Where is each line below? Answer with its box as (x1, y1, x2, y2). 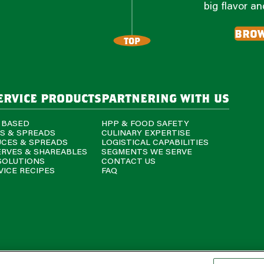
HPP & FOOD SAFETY (101, 117, 189, 128)
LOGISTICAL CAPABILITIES (101, 136, 209, 147)
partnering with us (101, 90, 229, 105)
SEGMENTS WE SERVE (101, 146, 192, 157)
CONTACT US (101, 155, 156, 166)
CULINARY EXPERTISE (101, 127, 190, 138)
